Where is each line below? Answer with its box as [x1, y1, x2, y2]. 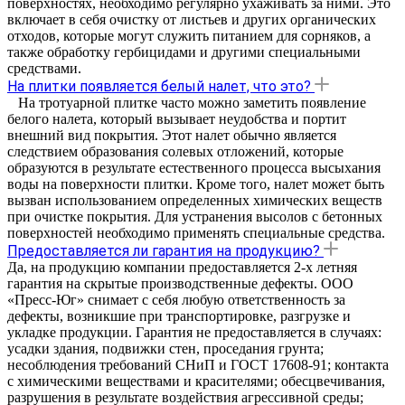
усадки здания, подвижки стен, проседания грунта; [7, 340, 324, 356]
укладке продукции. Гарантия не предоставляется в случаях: [7, 324, 381, 340]
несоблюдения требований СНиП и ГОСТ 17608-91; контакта [7, 356, 389, 372]
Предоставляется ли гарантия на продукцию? [7, 241, 320, 259]
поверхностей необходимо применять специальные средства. [7, 224, 385, 240]
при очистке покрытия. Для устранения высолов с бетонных [7, 208, 382, 224]
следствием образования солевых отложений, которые [7, 143, 344, 159]
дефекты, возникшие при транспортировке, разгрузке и [7, 307, 351, 324]
